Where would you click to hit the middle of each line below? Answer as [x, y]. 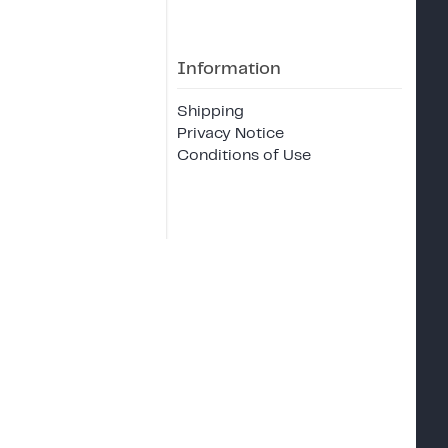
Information [229, 68]
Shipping [210, 111]
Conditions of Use [244, 155]
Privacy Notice [230, 133]
